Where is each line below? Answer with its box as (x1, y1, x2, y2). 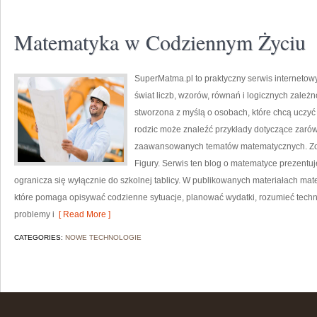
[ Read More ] (54, 209, 110, 219)
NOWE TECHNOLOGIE (65, 234, 142, 241)
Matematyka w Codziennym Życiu (14, 28, 306, 56)
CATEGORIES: (14, 234, 65, 241)
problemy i (14, 209, 54, 219)
